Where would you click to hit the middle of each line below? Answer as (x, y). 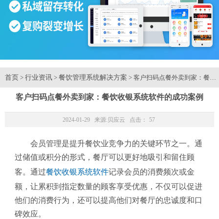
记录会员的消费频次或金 (152, 172)
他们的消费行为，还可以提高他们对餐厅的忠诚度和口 (109, 200)
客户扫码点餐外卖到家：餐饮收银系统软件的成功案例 (109, 97)
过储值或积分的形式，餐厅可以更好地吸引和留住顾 (105, 157)
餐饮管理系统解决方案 (93, 77)
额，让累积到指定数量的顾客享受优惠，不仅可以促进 (109, 187)
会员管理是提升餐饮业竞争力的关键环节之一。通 (116, 144)
